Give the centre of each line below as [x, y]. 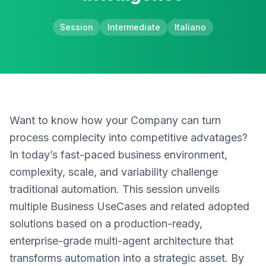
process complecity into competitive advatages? [129, 137]
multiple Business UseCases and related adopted [129, 206]
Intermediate [134, 27]
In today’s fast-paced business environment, [118, 155]
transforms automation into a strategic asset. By [127, 258]
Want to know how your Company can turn [115, 120]
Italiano [190, 27]
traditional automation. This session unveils [115, 189]
